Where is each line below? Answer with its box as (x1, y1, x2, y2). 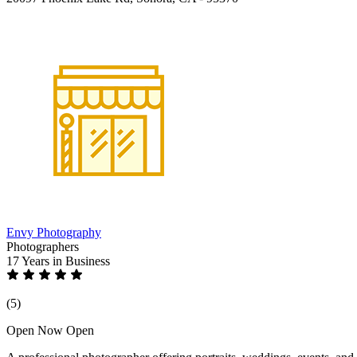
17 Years (6, 253, 53, 268)
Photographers (6, 239, 79, 253)
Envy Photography (6, 225, 101, 239)
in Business (53, 253, 110, 268)
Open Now (6, 323, 63, 337)
